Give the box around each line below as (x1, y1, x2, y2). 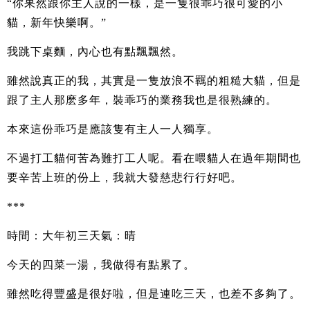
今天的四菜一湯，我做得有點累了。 (7, 258, 195, 271)
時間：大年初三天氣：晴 (7, 229, 136, 241)
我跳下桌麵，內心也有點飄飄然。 (7, 45, 183, 57)
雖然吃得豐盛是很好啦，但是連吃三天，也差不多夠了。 (7, 287, 301, 300)
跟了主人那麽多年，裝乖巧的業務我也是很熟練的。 (7, 93, 277, 106)
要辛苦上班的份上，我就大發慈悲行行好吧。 (7, 171, 242, 183)
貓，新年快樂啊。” (7, 16, 107, 28)
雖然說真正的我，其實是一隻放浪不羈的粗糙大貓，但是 (7, 74, 301, 86)
